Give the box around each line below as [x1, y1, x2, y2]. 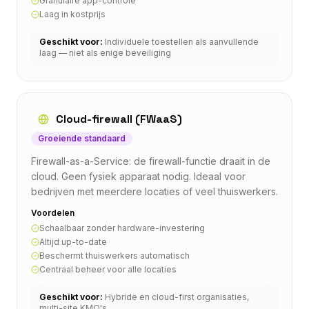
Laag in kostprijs [39, 8, 106, 19]
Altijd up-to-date [39, 236, 107, 247]
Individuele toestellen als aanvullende [105, 36, 259, 47]
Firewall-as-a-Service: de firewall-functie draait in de [31, 154, 270, 167]
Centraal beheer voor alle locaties [39, 263, 177, 275]
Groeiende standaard [38, 132, 126, 143]
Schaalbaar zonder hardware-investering [39, 222, 205, 233]
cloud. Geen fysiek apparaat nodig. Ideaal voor [31, 170, 246, 182]
